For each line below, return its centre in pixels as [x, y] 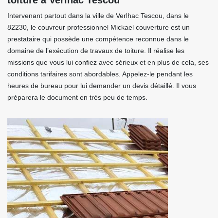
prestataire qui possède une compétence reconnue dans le [98, 39]
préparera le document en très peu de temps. [77, 97]
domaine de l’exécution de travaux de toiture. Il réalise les [96, 51]
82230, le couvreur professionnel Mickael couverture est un [99, 27]
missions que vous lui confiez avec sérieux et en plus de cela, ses [108, 62]
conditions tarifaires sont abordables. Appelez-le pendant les [100, 74]
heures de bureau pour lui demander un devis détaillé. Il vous [102, 86]
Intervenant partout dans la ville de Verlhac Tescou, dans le [98, 16]
